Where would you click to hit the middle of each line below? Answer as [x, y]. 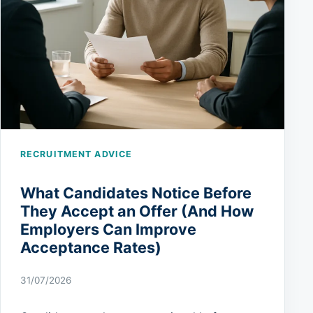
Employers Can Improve [108, 229]
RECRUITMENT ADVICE [77, 154]
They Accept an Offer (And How [137, 211]
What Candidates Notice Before [136, 192]
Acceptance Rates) [91, 247]
